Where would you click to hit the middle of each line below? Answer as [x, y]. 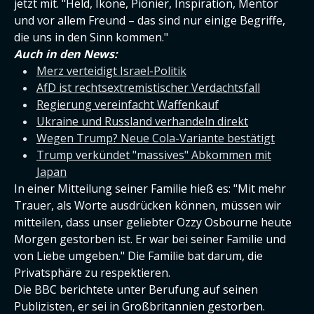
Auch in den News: [66, 54]
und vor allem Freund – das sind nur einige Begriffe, [150, 20]
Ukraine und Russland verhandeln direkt [142, 121]
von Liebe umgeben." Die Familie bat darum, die [138, 256]
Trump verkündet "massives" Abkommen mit [154, 155]
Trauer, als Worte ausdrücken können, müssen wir [148, 205]
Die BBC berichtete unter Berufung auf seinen [136, 289]
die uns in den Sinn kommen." [91, 37]
